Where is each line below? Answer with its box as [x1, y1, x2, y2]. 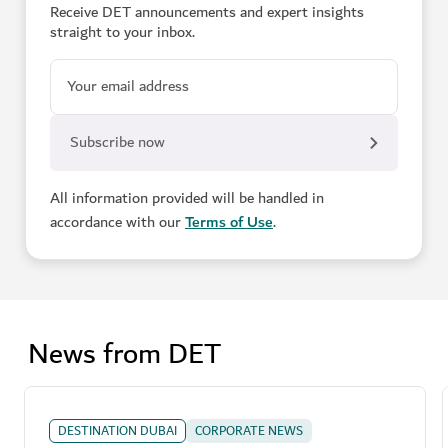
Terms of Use [185, 209, 273, 236]
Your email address [67, 73, 189, 100]
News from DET [28, 329, 221, 380]
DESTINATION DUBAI [58, 420, 177, 442]
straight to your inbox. [50, 19, 195, 46]
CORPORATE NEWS [195, 420, 303, 442]
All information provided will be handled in [50, 185, 324, 212]
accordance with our [50, 209, 185, 236]
